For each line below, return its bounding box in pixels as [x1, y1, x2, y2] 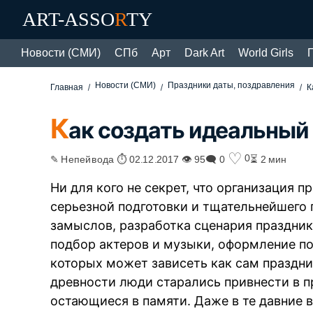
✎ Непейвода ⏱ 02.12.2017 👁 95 [50, 152, 206, 164]
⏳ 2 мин [250, 152, 287, 164]
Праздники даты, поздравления [168, 80, 296, 90]
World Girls [238, 47, 293, 59]
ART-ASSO [22, 8, 115, 30]
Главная [50, 82, 84, 92]
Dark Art [184, 47, 224, 59]
